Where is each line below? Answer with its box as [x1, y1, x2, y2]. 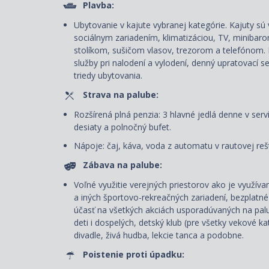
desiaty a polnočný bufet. [74, 121, 171, 133]
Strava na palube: [83, 88, 159, 100]
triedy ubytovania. [74, 70, 142, 81]
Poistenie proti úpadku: [83, 248, 184, 260]
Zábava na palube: [83, 159, 162, 171]
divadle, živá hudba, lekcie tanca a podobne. [74, 229, 244, 241]
